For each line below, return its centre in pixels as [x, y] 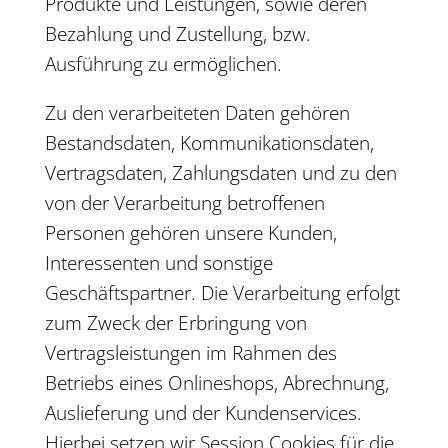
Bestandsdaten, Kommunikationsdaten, [209, 143]
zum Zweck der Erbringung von [175, 323]
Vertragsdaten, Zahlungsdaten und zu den [220, 173]
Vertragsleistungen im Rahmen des [190, 353]
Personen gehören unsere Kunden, [190, 233]
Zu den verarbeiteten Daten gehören [197, 113]
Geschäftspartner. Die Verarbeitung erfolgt [222, 293]
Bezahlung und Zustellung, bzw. [177, 34]
